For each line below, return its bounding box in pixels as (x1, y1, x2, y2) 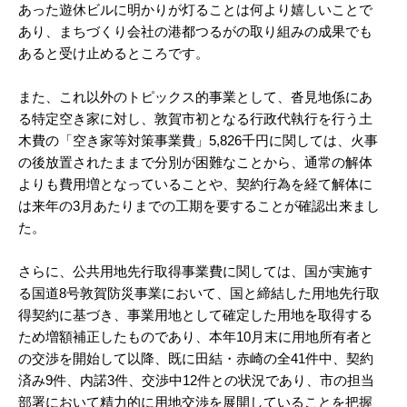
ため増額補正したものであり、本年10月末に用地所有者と (18, 329, 373, 344)
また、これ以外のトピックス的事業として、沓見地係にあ (18, 89, 372, 104)
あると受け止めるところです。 (18, 45, 209, 61)
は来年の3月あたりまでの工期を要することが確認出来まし (18, 198, 380, 213)
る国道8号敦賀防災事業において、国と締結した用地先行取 (18, 285, 380, 301)
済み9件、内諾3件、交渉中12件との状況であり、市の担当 (18, 372, 374, 388)
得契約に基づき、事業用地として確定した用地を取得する (18, 307, 372, 323)
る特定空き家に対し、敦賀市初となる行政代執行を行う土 (18, 111, 372, 126)
